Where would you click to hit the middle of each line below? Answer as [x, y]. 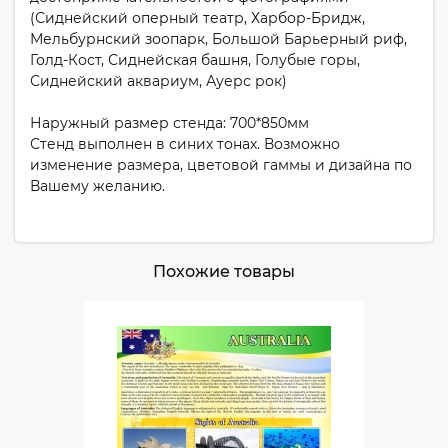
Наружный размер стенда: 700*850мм [169, 123]
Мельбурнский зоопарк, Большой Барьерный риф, [218, 39]
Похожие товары [224, 271]
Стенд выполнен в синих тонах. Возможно [185, 144]
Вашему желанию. [97, 186]
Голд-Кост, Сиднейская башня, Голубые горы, [195, 60]
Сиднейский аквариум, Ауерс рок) [158, 81]
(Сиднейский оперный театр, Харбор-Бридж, [197, 18]
